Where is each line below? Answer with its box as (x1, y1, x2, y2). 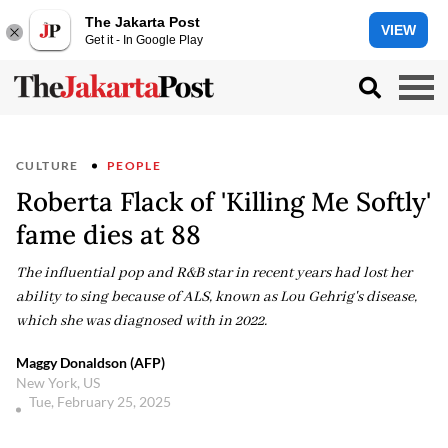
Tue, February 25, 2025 (29, 393, 174, 410)
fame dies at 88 (16, 218, 201, 251)
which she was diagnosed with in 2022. (16, 312, 267, 330)
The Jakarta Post (85, 13, 200, 30)
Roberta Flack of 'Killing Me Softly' (16, 185, 431, 218)
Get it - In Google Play (85, 32, 203, 47)
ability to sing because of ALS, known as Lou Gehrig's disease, (16, 288, 417, 306)
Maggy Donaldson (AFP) (16, 354, 165, 371)
